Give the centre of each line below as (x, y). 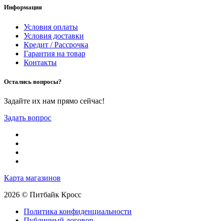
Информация (23, 7)
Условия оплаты (51, 27)
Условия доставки (54, 36)
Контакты (40, 62)
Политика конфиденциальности (78, 211)
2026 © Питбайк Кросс (43, 194)
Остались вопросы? (33, 81)
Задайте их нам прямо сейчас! (54, 101)
